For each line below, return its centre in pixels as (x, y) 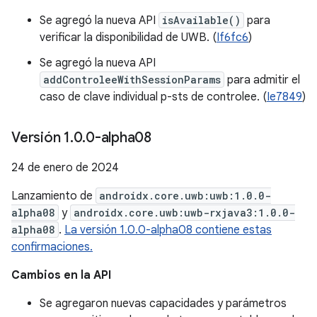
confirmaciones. (52, 247)
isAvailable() (201, 20)
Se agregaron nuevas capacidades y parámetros (163, 304)
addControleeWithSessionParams (132, 80)
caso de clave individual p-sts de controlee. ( (153, 97)
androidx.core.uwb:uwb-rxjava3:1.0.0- (184, 213)
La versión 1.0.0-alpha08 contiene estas (168, 230)
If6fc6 (232, 38)
